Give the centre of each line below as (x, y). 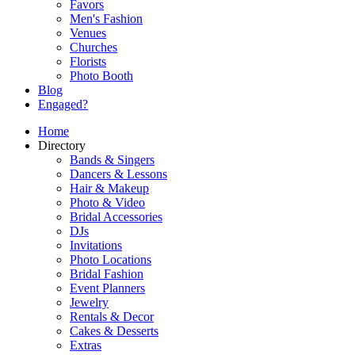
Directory (62, 145)
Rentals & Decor (112, 317)
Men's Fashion (106, 19)
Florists (88, 61)
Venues (88, 33)
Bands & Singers (112, 160)
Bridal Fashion (107, 274)
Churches (94, 47)
